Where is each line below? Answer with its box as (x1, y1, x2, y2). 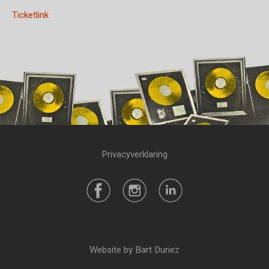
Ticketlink (12, 10, 49, 20)
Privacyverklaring (101, 149, 168, 160)
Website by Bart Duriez (89, 244, 180, 256)
